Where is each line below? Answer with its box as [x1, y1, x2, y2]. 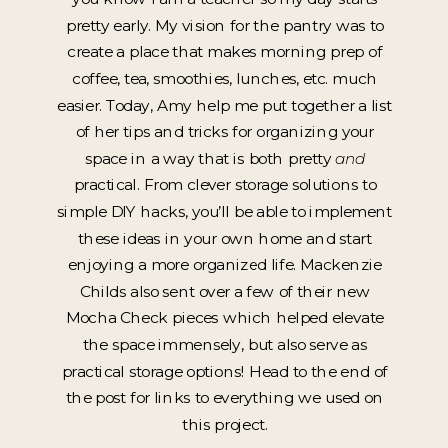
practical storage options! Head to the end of [61, 361, 388, 381]
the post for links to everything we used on [65, 387, 384, 408]
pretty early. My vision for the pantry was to [65, 15, 384, 35]
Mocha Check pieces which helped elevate [65, 307, 384, 328]
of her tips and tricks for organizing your [75, 121, 374, 142]
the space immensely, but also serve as [82, 334, 367, 355]
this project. [182, 414, 268, 434]
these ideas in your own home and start [77, 228, 372, 248]
